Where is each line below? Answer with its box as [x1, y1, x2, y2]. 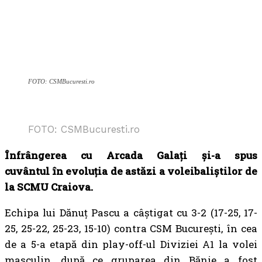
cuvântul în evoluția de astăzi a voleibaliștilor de [5, 164, 257, 178]
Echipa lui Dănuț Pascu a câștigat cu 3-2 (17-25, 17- [5, 206, 257, 219]
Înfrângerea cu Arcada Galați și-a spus [5, 149, 257, 162]
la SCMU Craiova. [5, 180, 93, 194]
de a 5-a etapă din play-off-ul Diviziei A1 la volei [5, 237, 257, 251]
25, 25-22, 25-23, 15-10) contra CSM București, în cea [5, 222, 257, 235]
